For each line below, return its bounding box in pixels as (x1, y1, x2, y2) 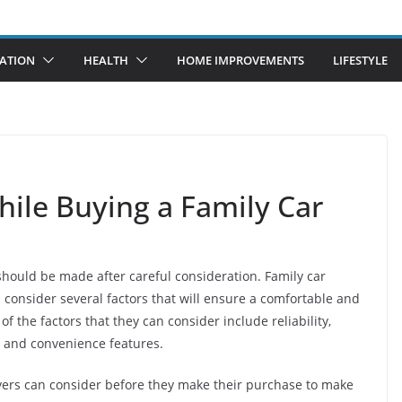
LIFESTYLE (333, 51, 388, 68)
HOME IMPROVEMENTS (177, 51, 304, 68)
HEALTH (83, 51, 128, 68)
